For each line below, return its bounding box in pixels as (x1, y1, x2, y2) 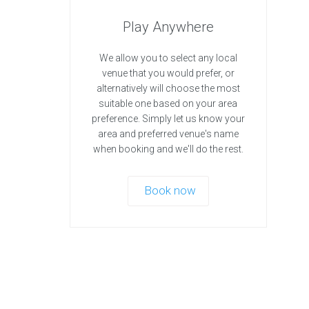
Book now (143, 183, 196, 198)
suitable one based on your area (99, 98, 238, 110)
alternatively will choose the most (96, 83, 240, 94)
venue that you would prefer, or (101, 68, 235, 79)
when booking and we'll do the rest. (92, 143, 243, 155)
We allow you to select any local (99, 52, 237, 64)
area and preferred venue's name (97, 128, 239, 140)
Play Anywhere (122, 19, 214, 36)
